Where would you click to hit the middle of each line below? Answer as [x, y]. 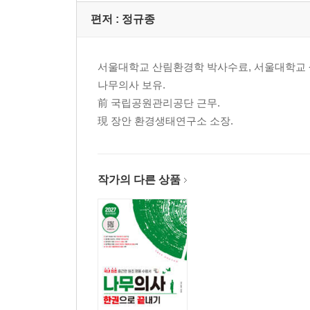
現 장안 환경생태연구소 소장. [165, 121]
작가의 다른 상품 [139, 180]
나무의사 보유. [131, 85]
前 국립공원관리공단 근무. [159, 103]
